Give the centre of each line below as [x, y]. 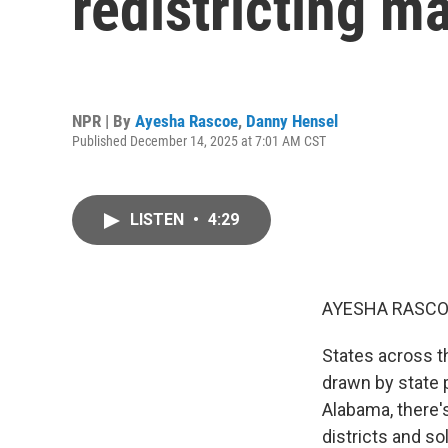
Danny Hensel [292, 120]
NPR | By [103, 120]
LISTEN [159, 219]
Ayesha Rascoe [186, 120]
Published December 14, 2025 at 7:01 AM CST [199, 140]
